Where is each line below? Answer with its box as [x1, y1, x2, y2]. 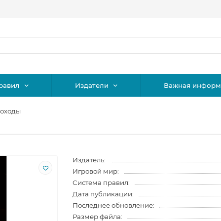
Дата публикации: [73, 190, 134, 198]
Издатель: [73, 156, 108, 164]
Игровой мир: [73, 167, 119, 176]
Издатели [74, 81, 109, 90]
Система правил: [73, 179, 130, 187]
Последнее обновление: [73, 201, 155, 210]
